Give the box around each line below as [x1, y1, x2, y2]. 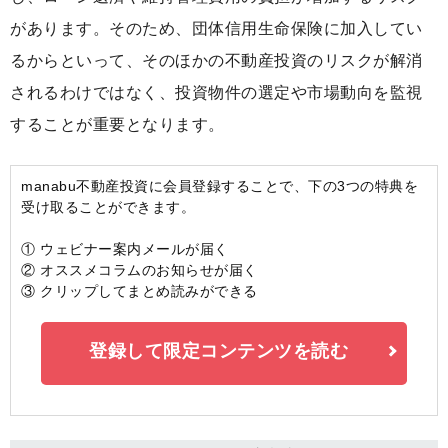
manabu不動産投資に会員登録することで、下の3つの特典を [21, 178, 418, 195]
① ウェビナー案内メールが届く [21, 241, 229, 258]
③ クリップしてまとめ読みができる [21, 283, 258, 300]
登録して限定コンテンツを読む [89, 341, 349, 362]
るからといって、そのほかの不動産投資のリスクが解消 [10, 52, 423, 70]
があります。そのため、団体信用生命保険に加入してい [10, 20, 423, 38]
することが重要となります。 [10, 116, 225, 134]
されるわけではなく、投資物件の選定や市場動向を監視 [10, 84, 423, 102]
